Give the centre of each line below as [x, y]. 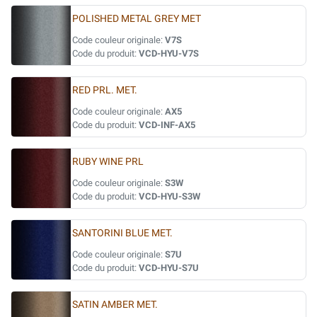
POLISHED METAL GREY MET [137, 19]
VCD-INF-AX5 [167, 125]
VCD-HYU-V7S [169, 53]
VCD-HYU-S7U [169, 268]
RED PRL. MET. [105, 90]
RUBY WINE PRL [108, 162]
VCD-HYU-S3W [169, 196]
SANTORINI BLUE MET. [122, 233]
